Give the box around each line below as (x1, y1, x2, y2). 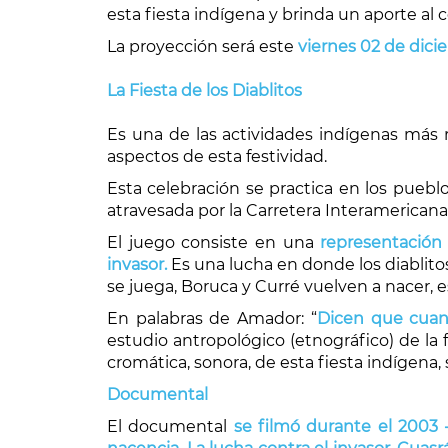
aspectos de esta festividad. (107, 147, 327, 166)
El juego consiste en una (107, 233, 314, 252)
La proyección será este (107, 37, 298, 56)
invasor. (107, 255, 167, 274)
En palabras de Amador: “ (107, 309, 317, 328)
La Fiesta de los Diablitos (107, 81, 302, 100)
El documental (107, 417, 234, 436)
